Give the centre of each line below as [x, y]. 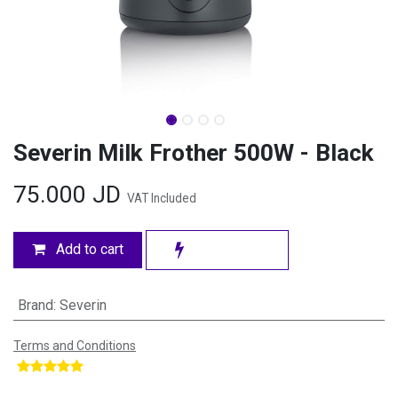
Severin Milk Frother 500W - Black [194, 153]
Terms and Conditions [75, 345]
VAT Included [162, 199]
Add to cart [88, 250]
